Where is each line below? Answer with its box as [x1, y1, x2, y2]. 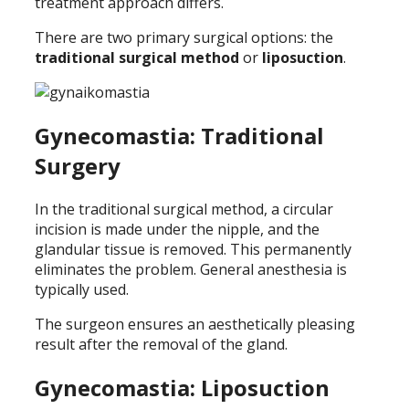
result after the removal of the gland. [35, 333, 288, 354]
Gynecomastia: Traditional [35, 120, 324, 151]
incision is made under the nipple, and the [35, 218, 320, 239]
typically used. [35, 278, 129, 299]
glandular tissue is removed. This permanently [35, 238, 351, 259]
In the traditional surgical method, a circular [35, 198, 333, 219]
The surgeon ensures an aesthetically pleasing [35, 313, 355, 334]
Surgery [35, 150, 121, 181]
